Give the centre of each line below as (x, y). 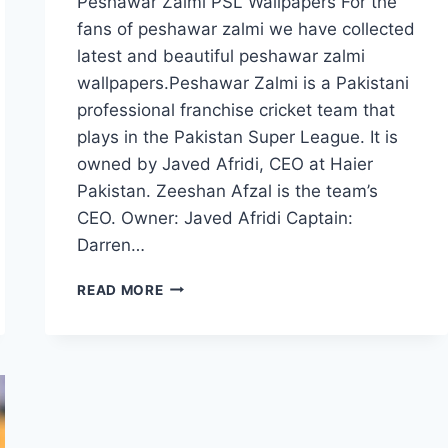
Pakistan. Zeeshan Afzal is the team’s (228, 190)
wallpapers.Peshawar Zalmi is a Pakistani (243, 82)
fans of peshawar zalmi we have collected (246, 28)
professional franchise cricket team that (236, 109)
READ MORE (120, 289)
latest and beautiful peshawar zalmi (221, 55)
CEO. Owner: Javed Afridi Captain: (215, 217)
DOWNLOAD (206, 389)
